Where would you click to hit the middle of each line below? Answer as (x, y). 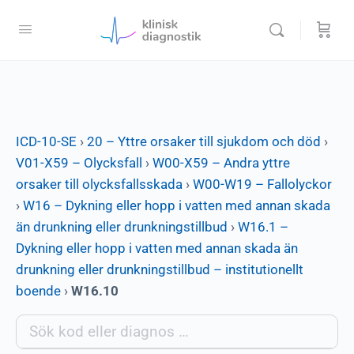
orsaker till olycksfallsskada (99, 184)
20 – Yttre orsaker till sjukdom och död (204, 141)
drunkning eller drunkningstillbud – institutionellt (160, 269)
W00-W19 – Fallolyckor (262, 184)
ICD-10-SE (46, 141)
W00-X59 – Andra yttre (221, 163)
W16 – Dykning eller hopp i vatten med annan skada (177, 205)
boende (38, 291)
